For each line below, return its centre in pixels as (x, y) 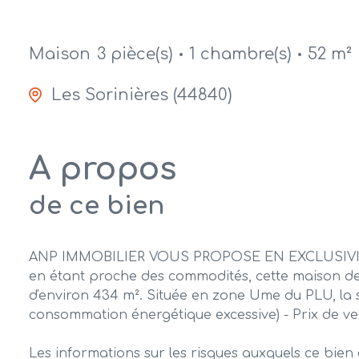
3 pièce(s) (135, 54)
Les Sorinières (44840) (142, 95)
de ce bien (97, 206)
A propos (103, 170)
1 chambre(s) (240, 54)
